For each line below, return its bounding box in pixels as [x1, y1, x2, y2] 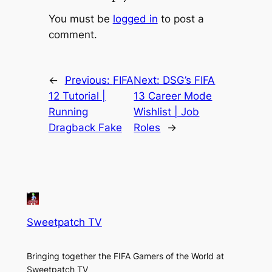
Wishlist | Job [134, 105, 200, 118]
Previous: [64, 73, 113, 86]
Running [48, 105, 88, 118]
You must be [48, 13, 113, 25]
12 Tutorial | [48, 89, 106, 102]
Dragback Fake [48, 121, 122, 134]
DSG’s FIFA [163, 73, 216, 86]
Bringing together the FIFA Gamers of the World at [26, 250, 224, 261]
